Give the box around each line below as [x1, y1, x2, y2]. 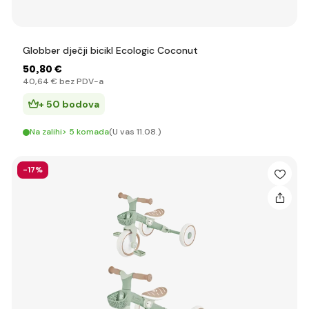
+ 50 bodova [39, 98, 99, 110]
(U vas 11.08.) [109, 126, 161, 137]
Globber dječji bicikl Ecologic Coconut [23, 44, 198, 57]
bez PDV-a [57, 76, 103, 87]
